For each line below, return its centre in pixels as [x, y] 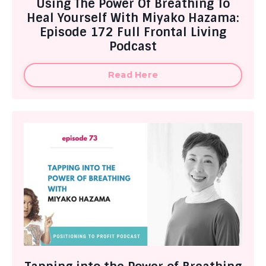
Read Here [133, 75]
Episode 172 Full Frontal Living [133, 32]
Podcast [133, 46]
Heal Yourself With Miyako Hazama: [133, 18]
